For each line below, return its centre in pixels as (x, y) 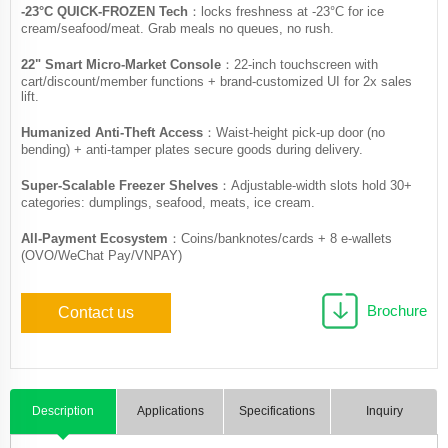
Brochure (397, 310)
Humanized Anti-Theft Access (112, 132)
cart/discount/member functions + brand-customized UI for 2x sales (216, 81)
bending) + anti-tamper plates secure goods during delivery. (192, 149)
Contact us (96, 312)
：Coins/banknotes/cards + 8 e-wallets (280, 238)
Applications (170, 410)
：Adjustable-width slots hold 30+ (315, 185)
